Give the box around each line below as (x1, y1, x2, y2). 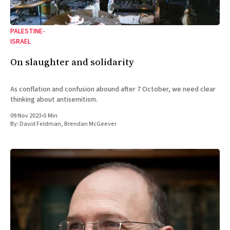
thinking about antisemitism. (10, 94, 98, 105)
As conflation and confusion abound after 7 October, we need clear (10, 84, 216, 95)
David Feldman (20, 120, 61, 129)
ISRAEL (10, 36, 31, 47)
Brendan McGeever (64, 120, 117, 129)
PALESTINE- (10, 26, 45, 36)
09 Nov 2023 (10, 111, 42, 121)
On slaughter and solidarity (10, 55, 134, 69)
